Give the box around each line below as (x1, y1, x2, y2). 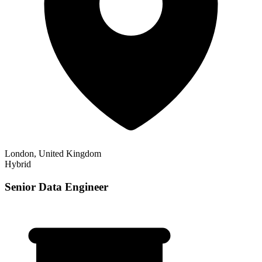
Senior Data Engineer (5, 180, 108, 193)
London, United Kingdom (5, 148, 101, 158)
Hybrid (5, 158, 31, 169)
